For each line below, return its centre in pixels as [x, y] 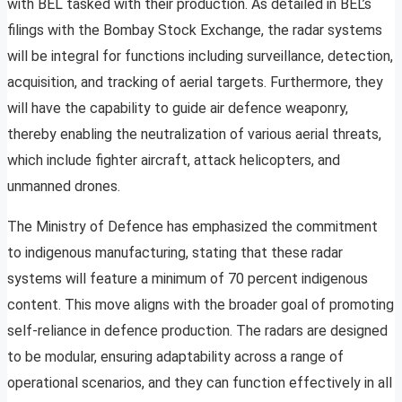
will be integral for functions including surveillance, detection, [200, 57]
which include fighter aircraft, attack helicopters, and [174, 161]
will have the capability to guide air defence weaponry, [178, 109]
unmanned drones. [64, 187]
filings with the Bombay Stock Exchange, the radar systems [195, 31]
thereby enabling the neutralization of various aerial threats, [194, 135]
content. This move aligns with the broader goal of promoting [201, 305]
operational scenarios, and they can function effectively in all [200, 383]
